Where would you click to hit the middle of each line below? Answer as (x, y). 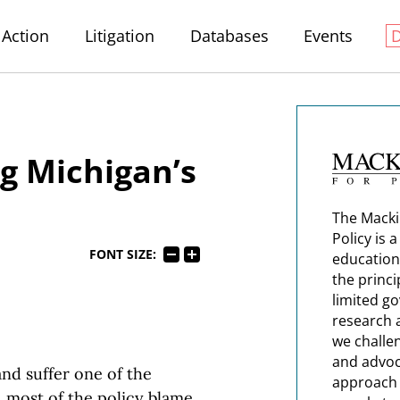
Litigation (119, 36)
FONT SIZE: (122, 255)
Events (329, 36)
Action (26, 36)
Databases (229, 36)
